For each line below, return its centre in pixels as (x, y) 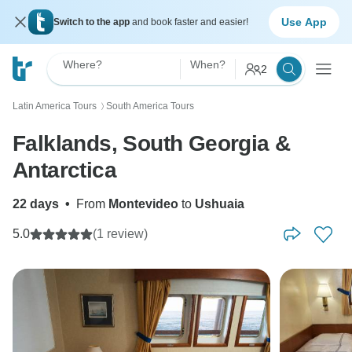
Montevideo (143, 204)
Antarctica (64, 170)
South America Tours (150, 106)
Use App (304, 22)
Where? (82, 64)
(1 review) (120, 234)
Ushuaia (220, 204)
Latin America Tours (55, 106)
